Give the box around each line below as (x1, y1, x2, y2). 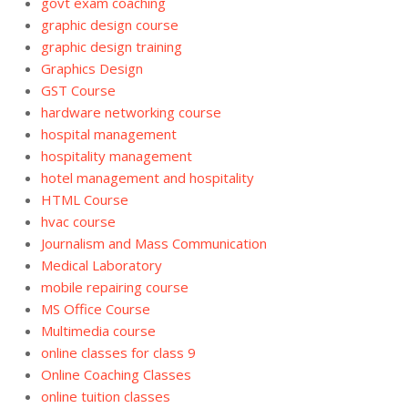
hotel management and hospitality (41, 168, 254, 187)
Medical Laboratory (41, 255, 162, 274)
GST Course (41, 80, 116, 99)
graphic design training (41, 36, 182, 56)
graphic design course (41, 15, 178, 34)
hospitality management (41, 146, 192, 165)
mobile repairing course (41, 277, 189, 296)
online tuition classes (41, 386, 170, 405)
